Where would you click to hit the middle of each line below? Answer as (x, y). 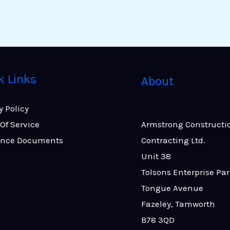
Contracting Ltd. (173, 140)
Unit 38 (156, 156)
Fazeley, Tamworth (178, 204)
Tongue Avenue (172, 188)
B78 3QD (158, 220)
